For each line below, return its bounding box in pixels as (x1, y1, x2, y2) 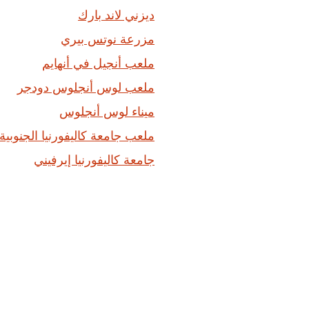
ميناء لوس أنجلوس (59, 104, 154, 119)
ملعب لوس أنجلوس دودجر (17, 80, 154, 94)
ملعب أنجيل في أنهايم (42, 56, 154, 70)
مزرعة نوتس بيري (61, 32, 154, 46)
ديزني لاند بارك (78, 8, 154, 22)
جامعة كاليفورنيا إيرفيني (34, 152, 154, 167)
